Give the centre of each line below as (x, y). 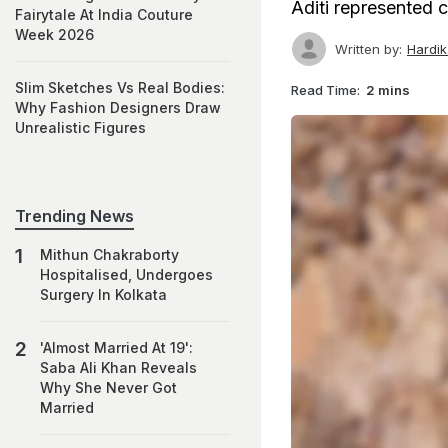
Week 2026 (54, 34)
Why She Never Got (108, 387)
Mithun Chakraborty (109, 254)
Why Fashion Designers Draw (118, 107)
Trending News (74, 216)
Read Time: (325, 89)
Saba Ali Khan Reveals (118, 367)
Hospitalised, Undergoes (126, 274)
